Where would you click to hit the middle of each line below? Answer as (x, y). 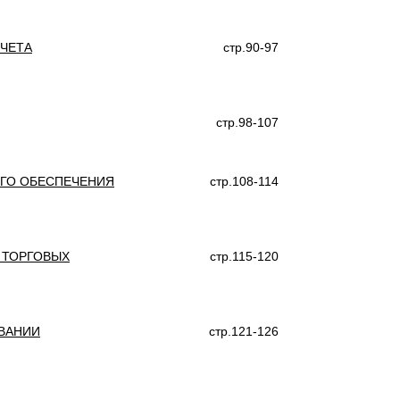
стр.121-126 (244, 331)
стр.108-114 (244, 181)
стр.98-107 (247, 122)
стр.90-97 (251, 47)
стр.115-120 (244, 256)
